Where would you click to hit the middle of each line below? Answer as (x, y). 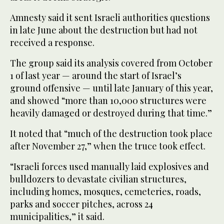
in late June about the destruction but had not (104, 30)
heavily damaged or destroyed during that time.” (111, 113)
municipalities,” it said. (57, 216)
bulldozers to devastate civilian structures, (98, 179)
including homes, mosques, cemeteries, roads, (105, 191)
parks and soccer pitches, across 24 (81, 204)
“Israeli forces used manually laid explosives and (109, 166)
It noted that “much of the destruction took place (111, 133)
